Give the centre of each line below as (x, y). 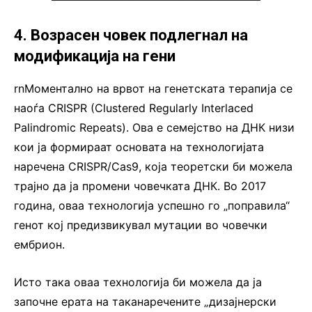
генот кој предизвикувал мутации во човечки (141, 225)
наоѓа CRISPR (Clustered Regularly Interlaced (134, 108)
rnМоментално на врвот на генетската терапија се (153, 88)
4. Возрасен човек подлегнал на (131, 35)
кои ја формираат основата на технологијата (139, 147)
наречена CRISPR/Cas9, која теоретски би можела (153, 166)
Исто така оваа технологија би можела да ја (138, 282)
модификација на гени (95, 56)
